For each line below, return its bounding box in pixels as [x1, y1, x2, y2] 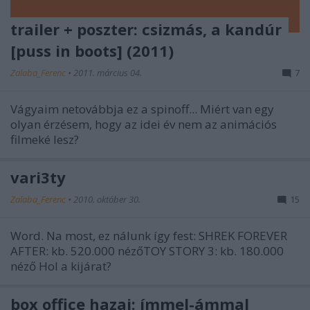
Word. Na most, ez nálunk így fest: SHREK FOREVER [10, 227, 287, 244]
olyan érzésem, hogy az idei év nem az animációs [10, 116, 277, 132]
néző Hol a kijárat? [10, 257, 111, 274]
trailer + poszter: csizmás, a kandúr [10, 18, 282, 39]
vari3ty [10, 166, 66, 188]
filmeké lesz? [10, 131, 79, 147]
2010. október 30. [73, 192, 140, 206]
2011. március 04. [73, 66, 142, 79]
